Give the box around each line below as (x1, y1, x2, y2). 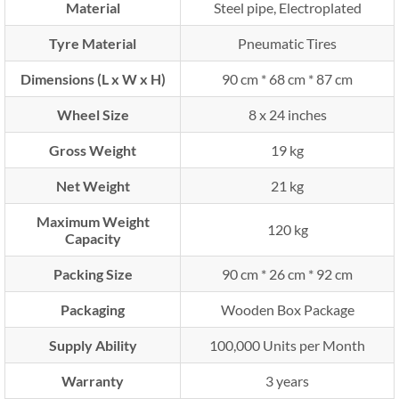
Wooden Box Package (220, 301, 354, 318)
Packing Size (53, 265, 133, 282)
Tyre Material (49, 35, 136, 52)
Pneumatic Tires (238, 35, 337, 52)
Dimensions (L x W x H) (20, 70, 166, 87)
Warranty (61, 372, 124, 389)
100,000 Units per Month (209, 337, 365, 354)
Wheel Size (56, 106, 129, 123)
